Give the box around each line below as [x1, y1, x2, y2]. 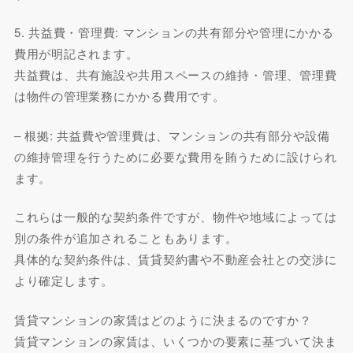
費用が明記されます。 [13, 45, 139, 61]
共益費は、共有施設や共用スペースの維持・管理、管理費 [13, 66, 337, 83]
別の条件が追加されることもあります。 [13, 229, 238, 246]
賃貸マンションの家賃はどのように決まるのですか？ [13, 310, 312, 328]
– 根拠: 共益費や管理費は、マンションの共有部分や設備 [13, 126, 330, 143]
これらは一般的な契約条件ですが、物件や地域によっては [13, 208, 337, 225]
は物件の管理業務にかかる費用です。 [13, 87, 225, 104]
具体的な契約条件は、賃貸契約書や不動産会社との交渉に [13, 251, 337, 267]
